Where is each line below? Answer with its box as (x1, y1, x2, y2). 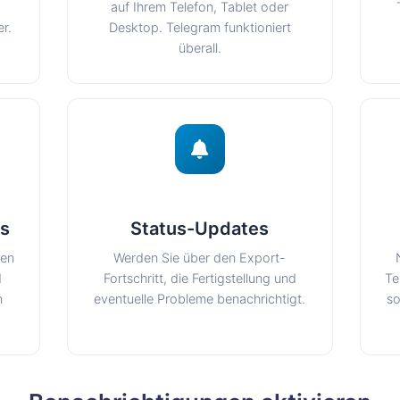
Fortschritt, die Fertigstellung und (103, 271, 296, 286)
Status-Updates (130, 218, 270, 239)
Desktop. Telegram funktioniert (108, 20, 291, 35)
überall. (178, 40, 221, 55)
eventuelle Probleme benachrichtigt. (94, 291, 306, 306)
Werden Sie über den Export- (113, 250, 287, 265)
